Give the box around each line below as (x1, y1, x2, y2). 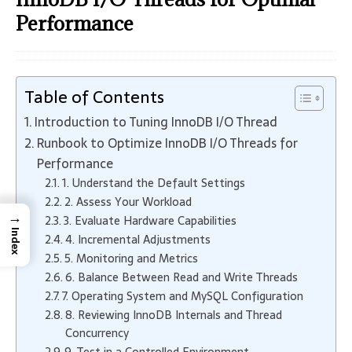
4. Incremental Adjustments (64, 230, 211, 249)
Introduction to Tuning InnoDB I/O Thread (35, 112, 278, 132)
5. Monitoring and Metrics (64, 249, 198, 268)
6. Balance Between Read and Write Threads (64, 268, 298, 287)
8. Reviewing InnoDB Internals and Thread (64, 306, 282, 324)
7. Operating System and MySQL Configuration (61, 287, 303, 306)
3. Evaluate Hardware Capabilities (63, 211, 236, 230)
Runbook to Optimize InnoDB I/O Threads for (37, 133, 299, 153)
